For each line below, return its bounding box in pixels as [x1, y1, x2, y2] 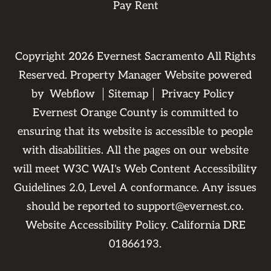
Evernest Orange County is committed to [32, 106, 238, 119]
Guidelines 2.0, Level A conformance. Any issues [14, 181, 257, 194]
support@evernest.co [137, 200, 242, 213]
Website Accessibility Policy [25, 218, 166, 232]
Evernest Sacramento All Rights [93, 50, 256, 63]
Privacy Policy [162, 87, 235, 100]
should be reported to [27, 200, 137, 213]
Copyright [15, 50, 68, 63]
